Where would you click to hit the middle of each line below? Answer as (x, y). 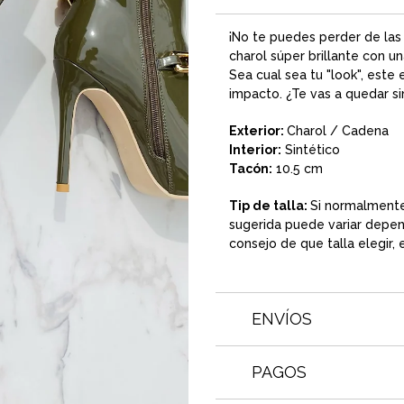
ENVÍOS (282, 319)
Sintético (311, 150)
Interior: (255, 150)
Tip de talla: (270, 206)
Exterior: (257, 131)
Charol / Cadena (340, 131)
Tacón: (251, 169)
